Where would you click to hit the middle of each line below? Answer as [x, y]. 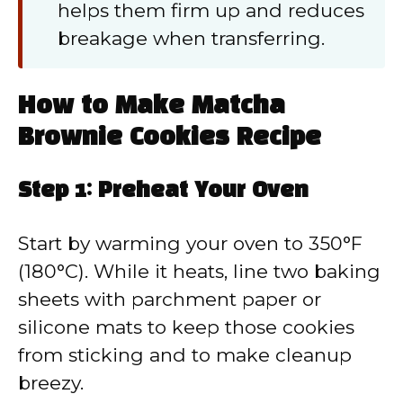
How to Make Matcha [152, 106]
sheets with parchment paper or [170, 299]
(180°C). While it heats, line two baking [199, 271]
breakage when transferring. [191, 38]
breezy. [51, 382]
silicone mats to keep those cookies [186, 327]
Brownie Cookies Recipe [170, 138]
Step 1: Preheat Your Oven [163, 191]
